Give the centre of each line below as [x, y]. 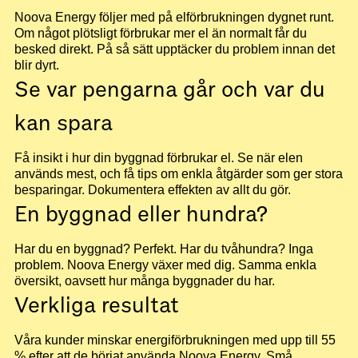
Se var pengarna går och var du [170, 90]
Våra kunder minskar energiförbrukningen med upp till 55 [175, 340]
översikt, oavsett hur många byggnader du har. [145, 281]
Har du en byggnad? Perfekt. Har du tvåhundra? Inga [164, 249]
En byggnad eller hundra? [141, 215]
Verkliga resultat [97, 306]
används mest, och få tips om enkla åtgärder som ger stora [179, 174]
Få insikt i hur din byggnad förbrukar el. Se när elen [159, 158]
